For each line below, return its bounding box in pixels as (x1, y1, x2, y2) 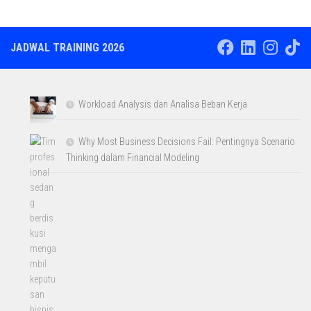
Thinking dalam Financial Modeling (66, 151, 200, 163)
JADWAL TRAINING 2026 (10, 40, 124, 54)
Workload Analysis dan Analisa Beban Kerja (78, 98, 248, 110)
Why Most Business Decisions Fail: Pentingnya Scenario (78, 135, 296, 147)
